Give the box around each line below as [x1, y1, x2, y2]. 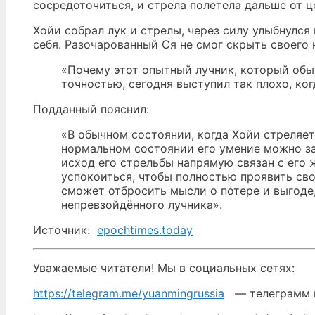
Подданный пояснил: [33, 102, 149, 117]
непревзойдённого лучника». [61, 198, 222, 212]
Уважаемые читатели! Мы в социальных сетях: [33, 261, 295, 276]
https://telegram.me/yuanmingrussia [33, 286, 224, 301]
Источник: [33, 223, 97, 238]
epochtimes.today [97, 223, 193, 238]
